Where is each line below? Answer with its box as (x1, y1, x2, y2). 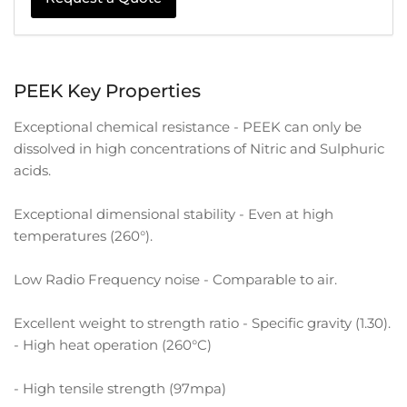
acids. (14, 162, 51, 180)
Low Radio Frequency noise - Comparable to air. (14, 271, 337, 289)
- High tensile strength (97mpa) (14, 380, 226, 398)
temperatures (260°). (14, 227, 153, 245)
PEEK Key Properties (14, 80, 201, 103)
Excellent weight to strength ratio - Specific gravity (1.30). (14, 314, 391, 333)
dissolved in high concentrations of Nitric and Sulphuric (14, 140, 384, 158)
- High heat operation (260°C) (14, 336, 212, 354)
